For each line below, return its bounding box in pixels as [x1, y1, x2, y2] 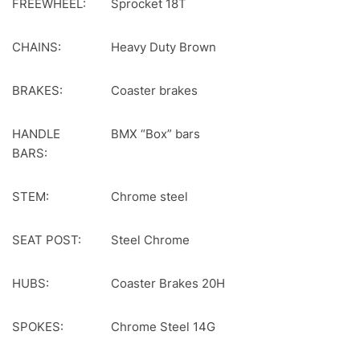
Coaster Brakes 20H [111, 275, 225, 291]
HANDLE [12, 125, 60, 141]
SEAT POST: [12, 231, 84, 247]
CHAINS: [12, 39, 64, 55]
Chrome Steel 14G [111, 318, 215, 334]
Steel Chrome [111, 231, 190, 247]
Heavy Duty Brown [111, 39, 216, 55]
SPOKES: [12, 318, 67, 334]
